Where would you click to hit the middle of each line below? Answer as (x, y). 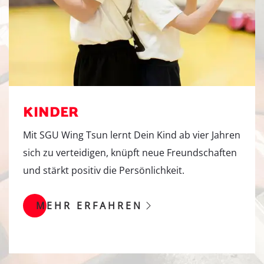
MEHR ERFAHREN (89, 206)
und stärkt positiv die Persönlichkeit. (104, 171)
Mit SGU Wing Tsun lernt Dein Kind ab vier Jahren (132, 135)
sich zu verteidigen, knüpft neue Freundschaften (130, 153)
